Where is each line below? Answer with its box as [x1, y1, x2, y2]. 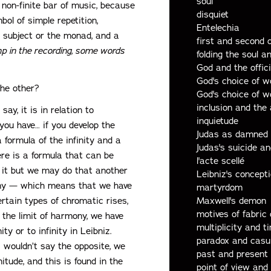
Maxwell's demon [196, 195, 266, 207]
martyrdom [196, 181, 243, 194]
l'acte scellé [196, 155, 244, 168]
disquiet [196, 8, 229, 21]
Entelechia [196, 22, 240, 34]
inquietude [196, 115, 238, 128]
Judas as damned [196, 128, 268, 141]
